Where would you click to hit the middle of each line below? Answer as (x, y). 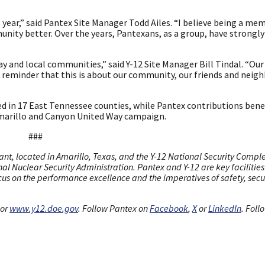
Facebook (169, 208)
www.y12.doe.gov (44, 208)
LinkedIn (225, 208)
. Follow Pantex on (114, 208)
